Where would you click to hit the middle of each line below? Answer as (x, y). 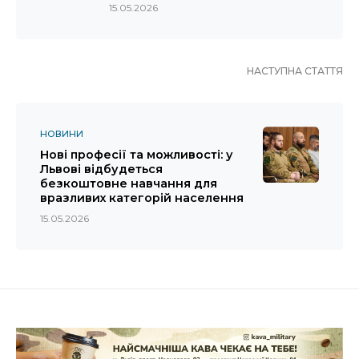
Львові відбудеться (101, 169)
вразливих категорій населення (142, 198)
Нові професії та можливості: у (137, 155)
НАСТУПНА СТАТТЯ (295, 71)
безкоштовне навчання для (129, 184)
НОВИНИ (62, 134)
